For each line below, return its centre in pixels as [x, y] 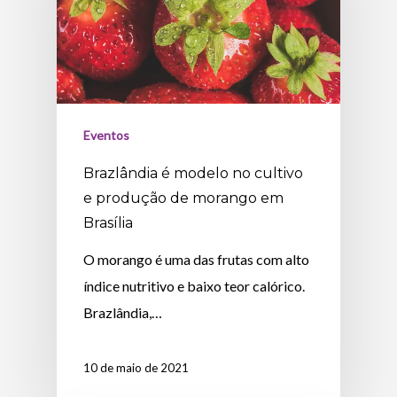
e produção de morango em [184, 198]
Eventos [107, 136]
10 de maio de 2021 [136, 368]
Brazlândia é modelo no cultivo [194, 174]
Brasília [109, 223]
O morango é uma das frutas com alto [197, 260]
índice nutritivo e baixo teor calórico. [195, 286]
